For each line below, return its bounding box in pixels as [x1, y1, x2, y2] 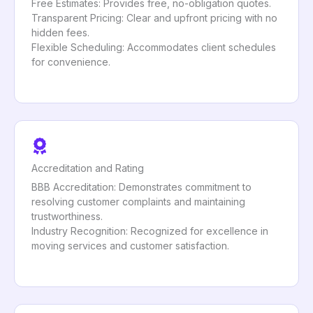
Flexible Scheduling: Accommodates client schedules [31, 41, 276, 54]
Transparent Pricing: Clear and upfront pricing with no [31, 12, 277, 24]
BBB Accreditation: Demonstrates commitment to [31, 181, 252, 194]
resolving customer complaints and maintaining [31, 196, 245, 208]
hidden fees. [31, 27, 89, 39]
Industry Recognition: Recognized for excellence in [31, 225, 268, 238]
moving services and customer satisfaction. [31, 240, 229, 252]
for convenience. [31, 56, 110, 68]
